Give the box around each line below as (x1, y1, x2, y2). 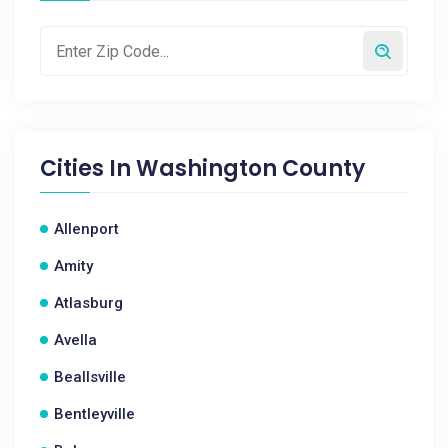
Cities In (40, 153, 136, 184)
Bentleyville (54, 405, 135, 423)
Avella (54, 331, 97, 349)
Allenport (54, 220, 119, 238)
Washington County (136, 153, 365, 184)
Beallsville (54, 368, 126, 386)
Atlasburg (54, 294, 123, 312)
